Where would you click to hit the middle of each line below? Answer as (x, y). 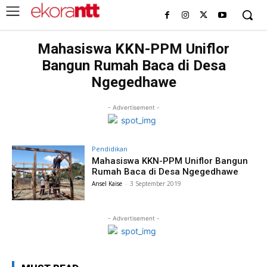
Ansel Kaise (107, 184)
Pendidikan (110, 149)
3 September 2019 (156, 184)
